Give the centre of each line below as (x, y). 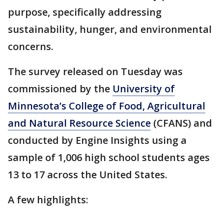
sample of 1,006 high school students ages (109, 158)
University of (144, 89)
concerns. (31, 47)
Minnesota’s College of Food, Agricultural (107, 106)
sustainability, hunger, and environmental (110, 29)
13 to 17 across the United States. (88, 175)
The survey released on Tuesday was (95, 72)
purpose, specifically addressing (85, 12)
